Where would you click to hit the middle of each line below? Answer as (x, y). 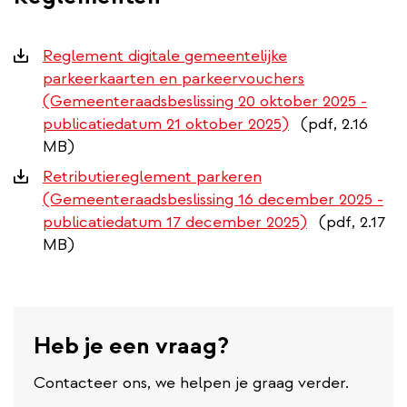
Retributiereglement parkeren (152, 176)
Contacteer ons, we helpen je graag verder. (191, 382)
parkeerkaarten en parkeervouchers (174, 78)
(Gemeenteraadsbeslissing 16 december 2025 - (213, 199)
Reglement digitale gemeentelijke (165, 55)
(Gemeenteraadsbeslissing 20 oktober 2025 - (205, 101)
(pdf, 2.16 (334, 124)
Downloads (54, 55)
